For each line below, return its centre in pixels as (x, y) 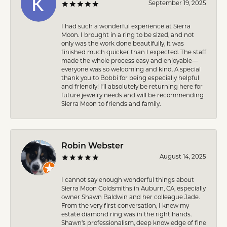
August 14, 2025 (183, 156)
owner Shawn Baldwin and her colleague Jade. (130, 197)
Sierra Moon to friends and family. (111, 104)
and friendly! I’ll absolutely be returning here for (132, 86)
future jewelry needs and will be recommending (133, 95)
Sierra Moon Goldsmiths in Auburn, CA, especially (134, 188)
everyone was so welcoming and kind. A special (131, 69)
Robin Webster (92, 146)
